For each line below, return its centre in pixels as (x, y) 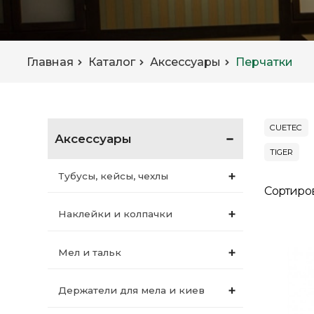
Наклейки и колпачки (115, 214)
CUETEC (286, 128)
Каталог (112, 62)
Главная (50, 62)
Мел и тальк (89, 252)
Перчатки (265, 62)
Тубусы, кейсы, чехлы (113, 176)
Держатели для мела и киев (131, 291)
